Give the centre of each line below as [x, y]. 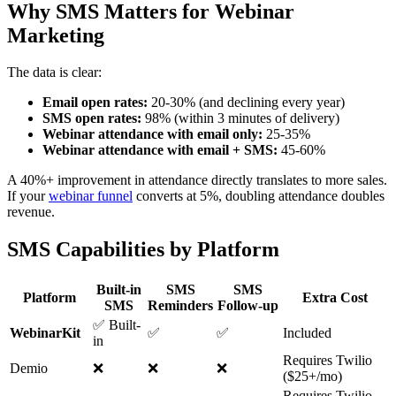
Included [307, 333]
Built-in [118, 290]
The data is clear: [54, 72]
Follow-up [248, 306]
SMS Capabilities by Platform [143, 250]
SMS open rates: [92, 118]
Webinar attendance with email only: [152, 134]
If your [28, 196]
